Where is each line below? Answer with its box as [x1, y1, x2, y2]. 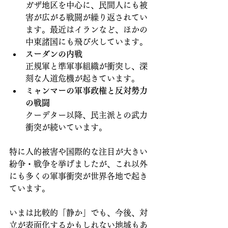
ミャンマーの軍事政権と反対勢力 [25, 86, 148, 95]
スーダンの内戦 [25, 49, 82, 58]
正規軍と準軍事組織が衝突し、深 [25, 62, 148, 70]
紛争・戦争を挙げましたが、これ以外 [9, 159, 148, 168]
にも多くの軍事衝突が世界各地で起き [9, 172, 148, 180]
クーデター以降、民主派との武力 [25, 110, 148, 119]
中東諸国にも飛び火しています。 [25, 37, 148, 46]
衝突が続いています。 [25, 123, 107, 131]
